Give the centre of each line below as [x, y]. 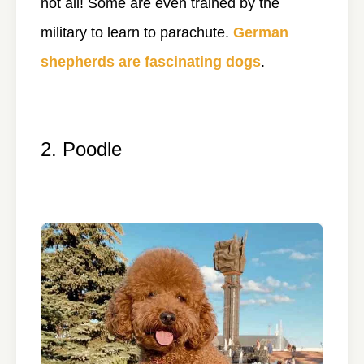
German [261, 32]
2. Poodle [81, 149]
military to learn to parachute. [137, 32]
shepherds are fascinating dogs [151, 61]
